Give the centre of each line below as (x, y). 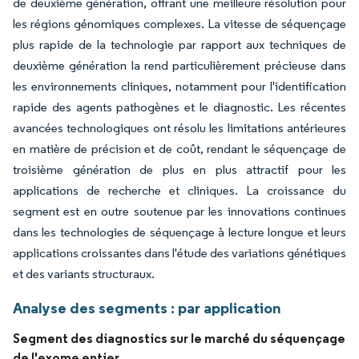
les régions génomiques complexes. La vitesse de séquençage (179, 23)
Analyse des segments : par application (147, 307)
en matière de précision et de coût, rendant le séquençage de (179, 148)
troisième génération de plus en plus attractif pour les (179, 169)
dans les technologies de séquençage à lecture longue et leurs (179, 232)
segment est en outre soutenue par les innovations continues (179, 211)
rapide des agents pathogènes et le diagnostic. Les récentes (179, 107)
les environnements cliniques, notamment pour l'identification (179, 86)
